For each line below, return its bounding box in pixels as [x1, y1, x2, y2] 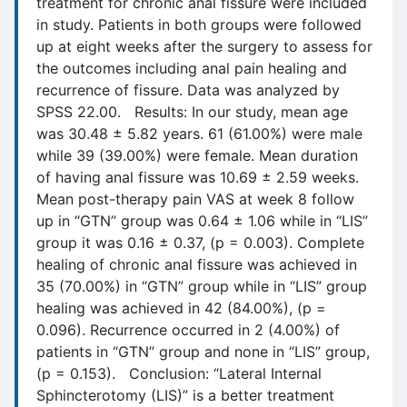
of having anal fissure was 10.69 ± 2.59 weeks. [36, 168, 359, 186]
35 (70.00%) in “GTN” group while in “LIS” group [36, 277, 367, 295]
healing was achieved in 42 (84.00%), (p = [36, 299, 326, 317]
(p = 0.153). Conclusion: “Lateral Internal [36, 364, 322, 382]
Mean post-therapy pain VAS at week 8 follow [36, 190, 354, 208]
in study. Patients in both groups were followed [36, 15, 362, 34]
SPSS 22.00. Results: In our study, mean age [36, 103, 348, 121]
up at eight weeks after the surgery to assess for [36, 37, 372, 55]
